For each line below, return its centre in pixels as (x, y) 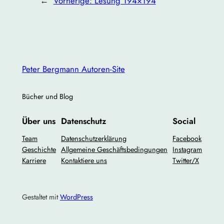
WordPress (76, 197)
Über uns (38, 121)
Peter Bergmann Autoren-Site (73, 69)
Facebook (187, 139)
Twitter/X (186, 161)
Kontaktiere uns (84, 161)
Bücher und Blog (47, 97)
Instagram (187, 150)
